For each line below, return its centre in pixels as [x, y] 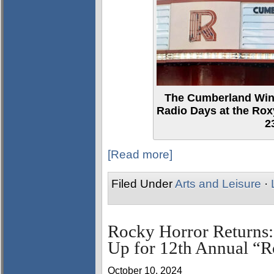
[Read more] [140, 154]
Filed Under [143, 184]
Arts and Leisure [218, 184]
